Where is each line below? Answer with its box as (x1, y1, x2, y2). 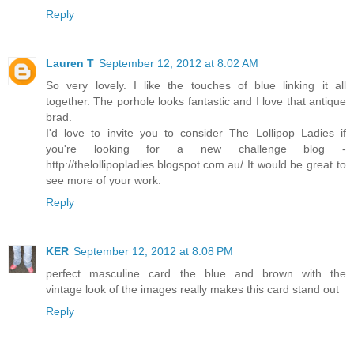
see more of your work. (46, 173, 161, 186)
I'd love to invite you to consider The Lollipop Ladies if (46, 126, 346, 139)
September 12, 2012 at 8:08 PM (73, 244, 233, 258)
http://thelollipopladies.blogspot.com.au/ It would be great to (46, 157, 346, 171)
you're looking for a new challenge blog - (46, 141, 346, 155)
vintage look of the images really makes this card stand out (46, 282, 339, 296)
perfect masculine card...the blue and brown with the (46, 266, 346, 280)
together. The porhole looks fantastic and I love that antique (46, 94, 346, 107)
